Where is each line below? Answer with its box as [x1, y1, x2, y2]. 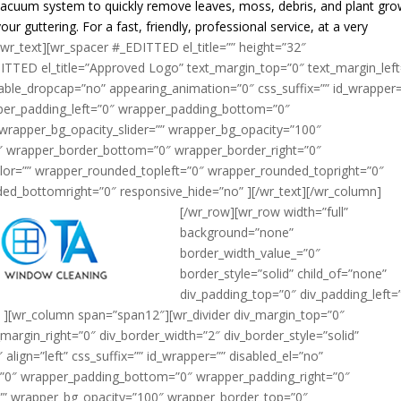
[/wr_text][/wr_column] [252, 183, 382, 200]
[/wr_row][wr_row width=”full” [180, 203, 349, 220]
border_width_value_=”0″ [180, 244, 321, 261]
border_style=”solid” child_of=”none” [180, 265, 388, 282]
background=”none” [180, 224, 294, 241]
